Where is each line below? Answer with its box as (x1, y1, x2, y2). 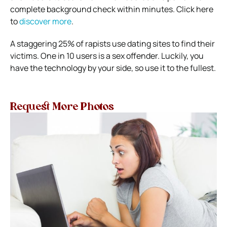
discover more (19, 16, 71, 27)
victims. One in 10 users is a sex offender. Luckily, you (10, 50, 204, 62)
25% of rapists (58, 38, 110, 50)
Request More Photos (10, 102, 114, 113)
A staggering (10, 38, 58, 50)
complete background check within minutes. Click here (10, 4, 213, 15)
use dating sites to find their (110, 38, 215, 50)
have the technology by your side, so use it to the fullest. (10, 62, 216, 74)
